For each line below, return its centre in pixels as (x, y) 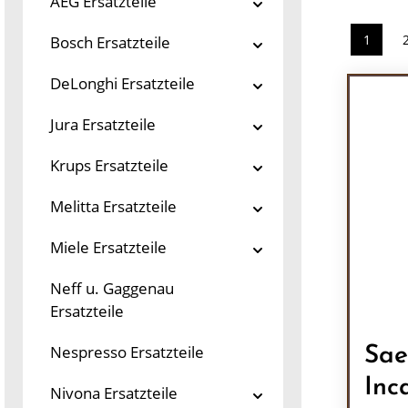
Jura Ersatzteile (103, 124)
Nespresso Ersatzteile (127, 352)
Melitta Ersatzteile (113, 206)
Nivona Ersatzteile (114, 393)
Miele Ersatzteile (108, 247)
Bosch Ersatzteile (110, 42)
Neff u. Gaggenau (112, 288)
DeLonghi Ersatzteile (122, 83)
